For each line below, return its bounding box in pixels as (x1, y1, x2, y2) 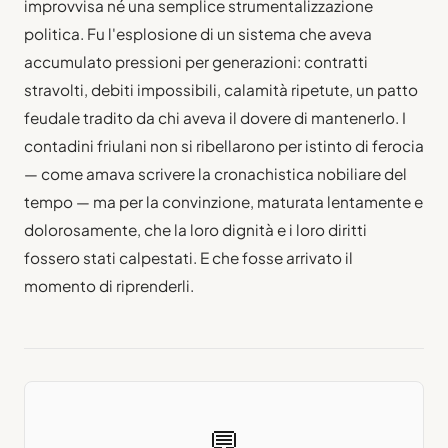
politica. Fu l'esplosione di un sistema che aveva (24, 23, 372, 43)
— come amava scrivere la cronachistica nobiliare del (24, 163, 407, 183)
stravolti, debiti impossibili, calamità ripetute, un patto (24, 79, 418, 99)
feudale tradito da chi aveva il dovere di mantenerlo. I (24, 107, 406, 127)
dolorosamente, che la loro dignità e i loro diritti (24, 219, 367, 239)
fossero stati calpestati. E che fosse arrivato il (24, 247, 353, 267)
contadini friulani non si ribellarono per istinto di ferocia (24, 135, 424, 155)
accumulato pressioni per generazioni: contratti (24, 51, 368, 71)
